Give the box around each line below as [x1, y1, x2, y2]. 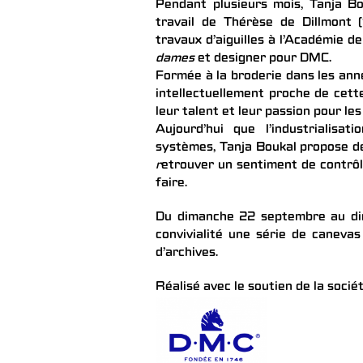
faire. [156, 177, 187, 190]
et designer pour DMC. [194, 53, 331, 66]
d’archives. [156, 247, 218, 260]
